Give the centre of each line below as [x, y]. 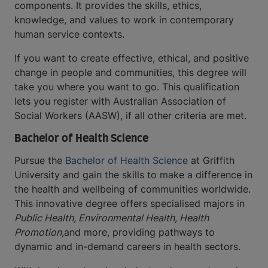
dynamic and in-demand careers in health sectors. [127, 246]
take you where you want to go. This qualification [127, 87]
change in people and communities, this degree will [130, 72]
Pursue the [40, 160]
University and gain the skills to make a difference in [133, 175]
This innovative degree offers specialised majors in [130, 203]
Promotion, [39, 232]
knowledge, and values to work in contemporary [124, 20]
